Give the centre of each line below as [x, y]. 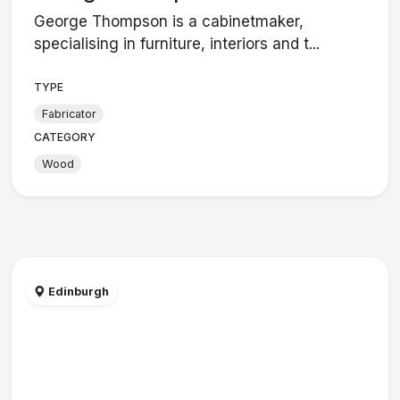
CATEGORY [65, 137]
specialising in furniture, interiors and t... [177, 44]
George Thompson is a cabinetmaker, [169, 22]
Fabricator [69, 113]
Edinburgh [78, 292]
